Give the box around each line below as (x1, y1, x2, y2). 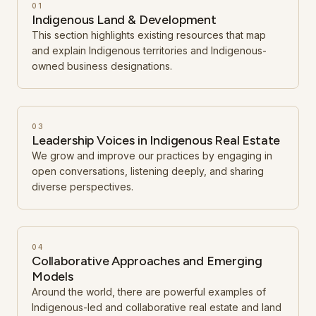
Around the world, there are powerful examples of (32, 286, 266, 298)
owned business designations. (32, 60, 172, 72)
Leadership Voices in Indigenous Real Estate (32, 133, 281, 148)
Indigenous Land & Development (32, 12, 217, 28)
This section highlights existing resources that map (32, 29, 266, 41)
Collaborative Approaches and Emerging (32, 253, 262, 269)
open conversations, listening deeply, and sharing (32, 165, 264, 177)
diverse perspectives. (32, 181, 133, 193)
